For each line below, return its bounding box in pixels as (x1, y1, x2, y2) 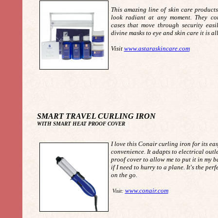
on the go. (110, 171, 137, 179)
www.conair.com (125, 187, 168, 194)
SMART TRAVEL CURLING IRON (36, 112, 156, 120)
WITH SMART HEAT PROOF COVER (36, 121, 125, 127)
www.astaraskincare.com (124, 45, 190, 52)
